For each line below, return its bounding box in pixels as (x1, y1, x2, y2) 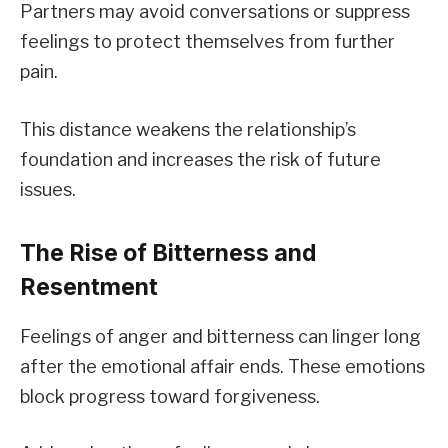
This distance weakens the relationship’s (20, 119, 356, 141)
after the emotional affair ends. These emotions (20, 355, 425, 377)
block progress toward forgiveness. (20, 385, 320, 407)
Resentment (20, 273, 158, 302)
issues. (20, 179, 76, 201)
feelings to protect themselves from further (20, 31, 395, 53)
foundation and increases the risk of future (20, 149, 381, 171)
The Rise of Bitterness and (20, 239, 316, 268)
